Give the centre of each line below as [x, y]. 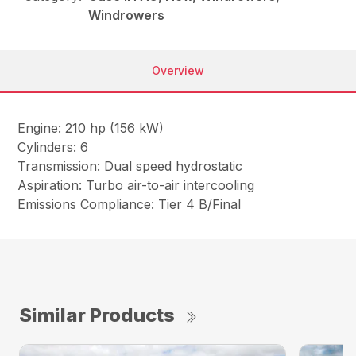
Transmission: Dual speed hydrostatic [132, 166]
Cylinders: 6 [55, 147]
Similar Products [97, 315]
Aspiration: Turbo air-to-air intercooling [138, 186]
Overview [178, 71]
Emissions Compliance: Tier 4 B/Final [130, 205]
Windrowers [127, 15]
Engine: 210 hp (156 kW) [93, 128]
